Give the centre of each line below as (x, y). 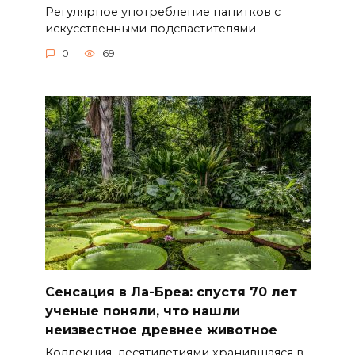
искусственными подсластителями (150, 28)
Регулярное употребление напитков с (162, 11)
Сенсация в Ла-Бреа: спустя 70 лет (171, 292)
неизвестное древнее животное (161, 330)
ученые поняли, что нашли (142, 311)
